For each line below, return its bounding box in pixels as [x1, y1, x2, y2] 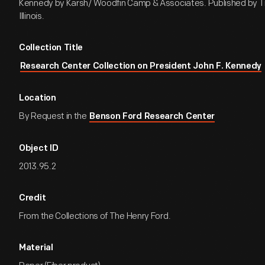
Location [19, 94, 56, 103]
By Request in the [19, 111, 89, 122]
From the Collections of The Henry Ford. [19, 211, 171, 222]
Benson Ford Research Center [89, 112, 215, 121]
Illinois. [19, 11, 44, 22]
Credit [19, 194, 46, 203]
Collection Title [19, 44, 83, 53]
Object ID [19, 144, 59, 153]
